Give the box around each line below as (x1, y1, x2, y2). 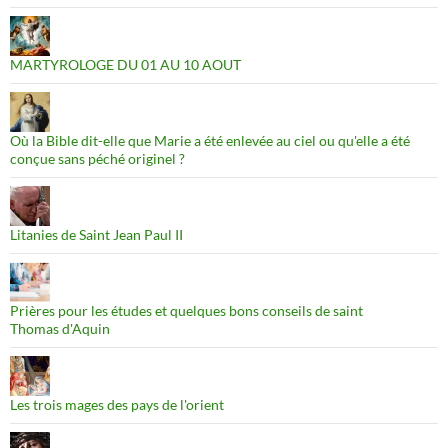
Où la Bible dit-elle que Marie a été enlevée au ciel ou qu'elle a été (10, 132, 410, 150)
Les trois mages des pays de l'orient (10, 396, 224, 414)
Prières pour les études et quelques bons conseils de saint (10, 302, 363, 320)
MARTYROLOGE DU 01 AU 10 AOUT (10, 56, 241, 74)
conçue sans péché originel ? (10, 150, 185, 168)
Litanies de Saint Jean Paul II (10, 226, 183, 244)
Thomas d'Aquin (10, 320, 110, 338)
